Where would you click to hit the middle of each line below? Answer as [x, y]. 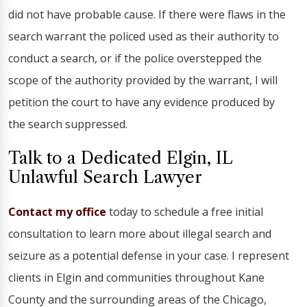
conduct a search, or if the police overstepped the [135, 58]
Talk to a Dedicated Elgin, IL [120, 158]
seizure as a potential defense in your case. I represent [149, 256]
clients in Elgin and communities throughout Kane [136, 278]
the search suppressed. [68, 124]
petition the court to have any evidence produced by [142, 102]
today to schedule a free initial [185, 212]
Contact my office [57, 212]
